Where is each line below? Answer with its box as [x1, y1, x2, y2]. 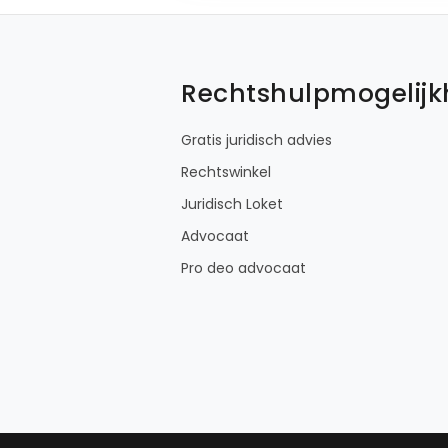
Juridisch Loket [181, 193, 283, 214]
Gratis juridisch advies [181, 129, 332, 150]
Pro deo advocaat [181, 257, 306, 278]
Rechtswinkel [181, 161, 271, 182]
